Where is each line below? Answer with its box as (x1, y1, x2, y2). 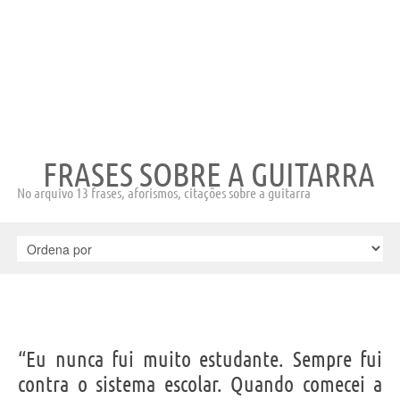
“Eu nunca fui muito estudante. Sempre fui (18, 346, 382, 371)
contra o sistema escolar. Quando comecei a (18, 371, 382, 396)
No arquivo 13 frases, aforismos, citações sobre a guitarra (17, 184, 311, 201)
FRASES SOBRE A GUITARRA (42, 154, 375, 193)
